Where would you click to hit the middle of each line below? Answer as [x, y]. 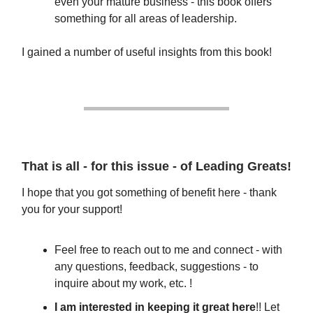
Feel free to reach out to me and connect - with [168, 249]
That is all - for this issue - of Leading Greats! [156, 166]
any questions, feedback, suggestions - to [156, 266]
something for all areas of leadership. [146, 18]
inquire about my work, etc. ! [123, 283]
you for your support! [72, 209]
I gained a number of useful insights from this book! [147, 52]
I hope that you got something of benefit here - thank [149, 192]
